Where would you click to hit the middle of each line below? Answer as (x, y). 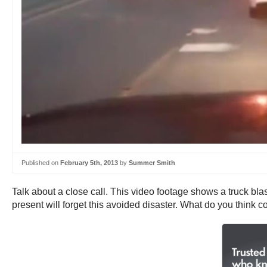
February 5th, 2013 (89, 163)
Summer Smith (152, 163)
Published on (41, 163)
